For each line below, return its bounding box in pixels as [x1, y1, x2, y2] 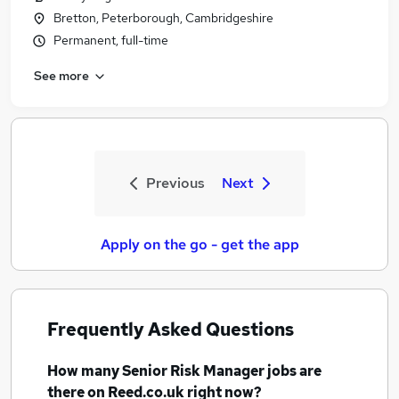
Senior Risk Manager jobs [122, 362, 297, 380]
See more [34, 67, 89, 84]
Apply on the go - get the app [100, 235, 299, 254]
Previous [145, 174, 205, 192]
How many [47, 362, 122, 380]
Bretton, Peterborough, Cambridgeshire [53, 10, 273, 26]
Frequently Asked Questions [47, 318, 294, 341]
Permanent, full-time [53, 32, 168, 48]
